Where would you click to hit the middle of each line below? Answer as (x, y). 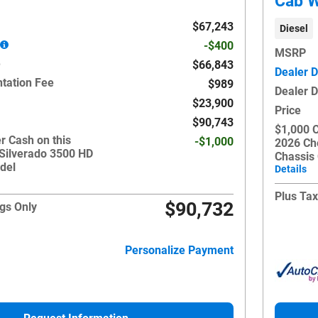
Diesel (294, 28)
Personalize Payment (179, 250)
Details (291, 169)
